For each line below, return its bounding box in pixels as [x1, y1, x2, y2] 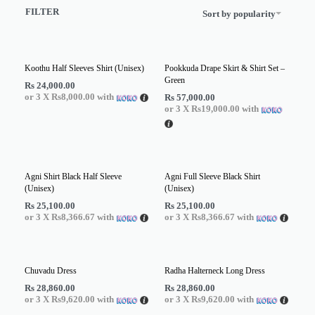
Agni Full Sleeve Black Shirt [165, 172, 260, 182]
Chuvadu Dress [25, 266, 77, 276]
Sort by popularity [202, 8, 276, 19]
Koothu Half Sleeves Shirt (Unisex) [25, 63, 144, 74]
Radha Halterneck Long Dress [165, 266, 265, 276]
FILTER [25, 6, 59, 17]
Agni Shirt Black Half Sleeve [25, 172, 122, 182]
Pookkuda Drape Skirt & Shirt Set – [165, 63, 285, 74]
